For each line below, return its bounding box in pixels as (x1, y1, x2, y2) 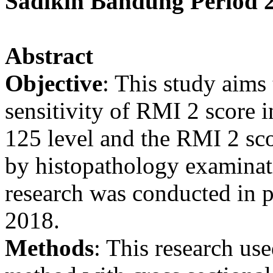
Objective (5, 69, 102, 96)
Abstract (5, 42, 93, 69)
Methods (5, 234, 94, 261)
